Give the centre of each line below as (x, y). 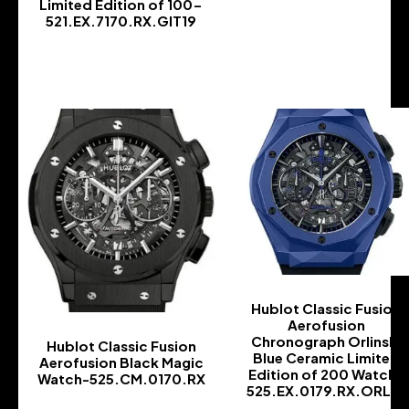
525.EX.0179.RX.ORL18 (326, 391)
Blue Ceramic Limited (326, 358)
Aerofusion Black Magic (121, 362)
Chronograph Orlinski (326, 341)
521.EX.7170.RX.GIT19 (121, 20)
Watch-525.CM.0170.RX (121, 379)
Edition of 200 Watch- (326, 374)
